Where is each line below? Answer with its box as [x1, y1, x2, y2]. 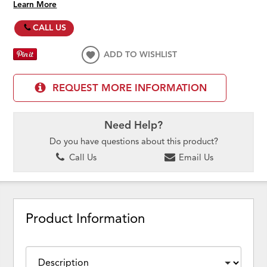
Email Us [176, 152, 213, 163]
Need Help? [104, 118, 163, 132]
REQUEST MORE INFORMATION [52, 81, 207, 94]
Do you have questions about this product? [49, 135, 218, 147]
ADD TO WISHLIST [104, 49, 178, 60]
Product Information [26, 210, 145, 226]
